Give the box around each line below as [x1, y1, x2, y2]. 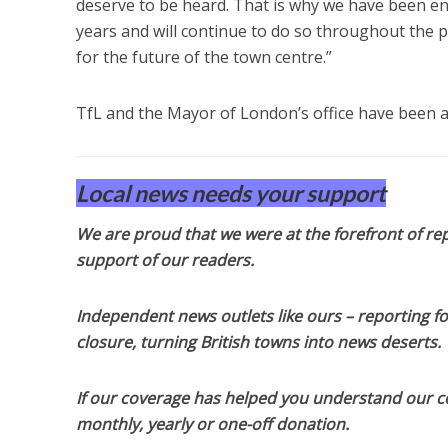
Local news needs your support [75, 178, 386, 207]
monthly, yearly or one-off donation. [75, 412, 349, 435]
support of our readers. [75, 248, 254, 271]
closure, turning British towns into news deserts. [75, 330, 441, 353]
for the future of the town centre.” [75, 45, 332, 68]
